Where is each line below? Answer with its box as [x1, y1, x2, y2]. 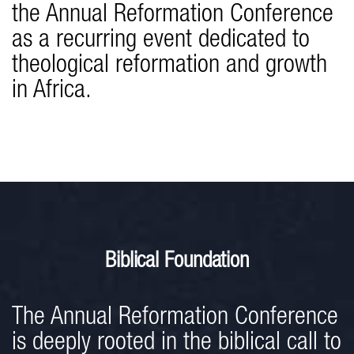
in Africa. [12, 79, 92, 105]
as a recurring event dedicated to [12, 28, 310, 55]
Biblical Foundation [104, 251, 250, 274]
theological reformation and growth [12, 54, 327, 80]
